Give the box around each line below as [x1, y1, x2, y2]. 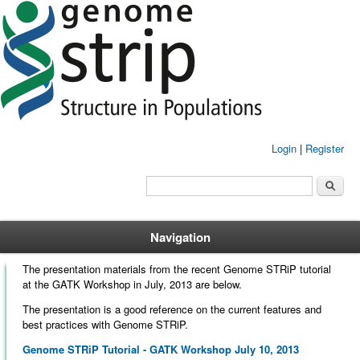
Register [305, 141, 344, 156]
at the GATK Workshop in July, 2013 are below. [22, 276, 242, 292]
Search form [146, 171, 225, 193]
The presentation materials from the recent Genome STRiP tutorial [22, 261, 331, 276]
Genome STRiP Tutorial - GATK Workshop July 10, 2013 [22, 342, 299, 357]
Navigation [149, 228, 211, 246]
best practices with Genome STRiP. [22, 317, 188, 332]
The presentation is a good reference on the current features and [22, 301, 321, 317]
